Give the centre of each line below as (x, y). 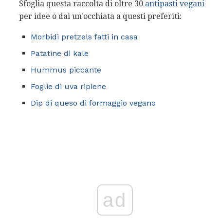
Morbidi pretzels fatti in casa (84, 36)
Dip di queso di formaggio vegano (93, 103)
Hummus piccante (66, 70)
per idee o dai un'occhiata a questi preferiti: (100, 16)
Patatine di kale (60, 53)
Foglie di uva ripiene (68, 86)
